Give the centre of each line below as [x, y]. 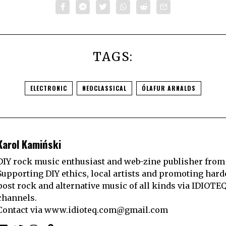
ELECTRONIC [49, 88]
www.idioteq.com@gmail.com [106, 210]
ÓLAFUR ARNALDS [169, 88]
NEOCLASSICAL [104, 88]
